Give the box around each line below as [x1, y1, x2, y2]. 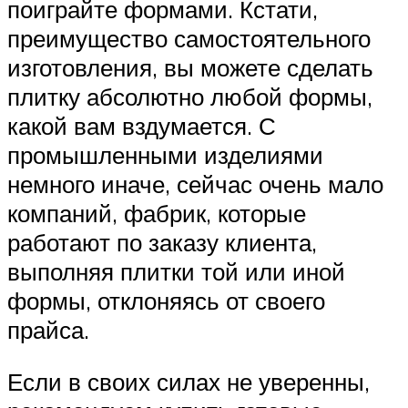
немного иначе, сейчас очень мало [7, 168, 383, 199]
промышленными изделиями [7, 139, 323, 169]
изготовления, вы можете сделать [7, 52, 373, 82]
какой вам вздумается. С [7, 110, 276, 140]
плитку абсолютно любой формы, [7, 81, 372, 111]
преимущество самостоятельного [7, 23, 371, 53]
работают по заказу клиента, [7, 227, 317, 257]
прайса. [7, 314, 89, 344]
